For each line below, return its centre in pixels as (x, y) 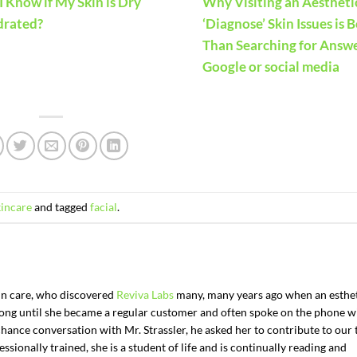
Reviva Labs (145, 295)
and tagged (61, 206)
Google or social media (271, 67)
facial (104, 206)
